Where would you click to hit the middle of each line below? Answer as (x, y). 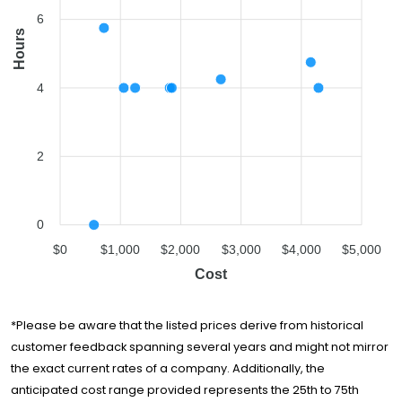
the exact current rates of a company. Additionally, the (168, 369)
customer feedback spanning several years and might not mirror (200, 347)
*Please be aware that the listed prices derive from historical (187, 326)
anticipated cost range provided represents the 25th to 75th (185, 390)
